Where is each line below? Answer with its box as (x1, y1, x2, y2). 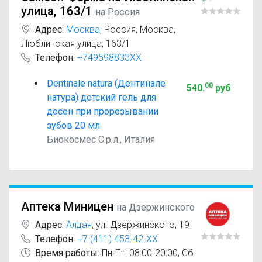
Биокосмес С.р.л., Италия (47, 134, 155, 145)
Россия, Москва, (104, 24, 175, 35)
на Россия (95, 6, 140, 18)
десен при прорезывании (47, 106, 158, 117)
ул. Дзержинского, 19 (96, 219, 189, 230)
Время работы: (35, 247, 99, 258)
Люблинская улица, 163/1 (21, 38, 130, 49)
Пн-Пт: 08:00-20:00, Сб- (99, 247, 196, 258)
